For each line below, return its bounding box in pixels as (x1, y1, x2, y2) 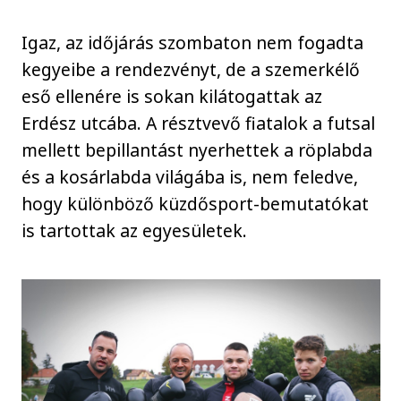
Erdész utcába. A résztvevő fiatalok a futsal (21, 111, 376, 136)
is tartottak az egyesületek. (21, 218, 248, 243)
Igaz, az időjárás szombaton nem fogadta (21, 30, 364, 55)
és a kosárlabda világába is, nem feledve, (21, 165, 359, 190)
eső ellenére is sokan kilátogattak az (21, 84, 323, 109)
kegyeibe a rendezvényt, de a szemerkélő (21, 57, 361, 82)
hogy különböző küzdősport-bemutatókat (21, 192, 370, 217)
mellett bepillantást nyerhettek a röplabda (21, 138, 373, 163)
